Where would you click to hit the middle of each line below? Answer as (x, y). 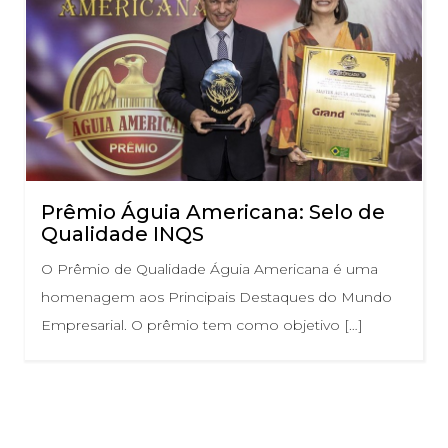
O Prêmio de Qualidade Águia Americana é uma (209, 268)
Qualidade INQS (122, 233)
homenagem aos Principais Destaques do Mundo (216, 296)
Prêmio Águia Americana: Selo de (213, 211)
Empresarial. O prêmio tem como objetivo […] (202, 324)
